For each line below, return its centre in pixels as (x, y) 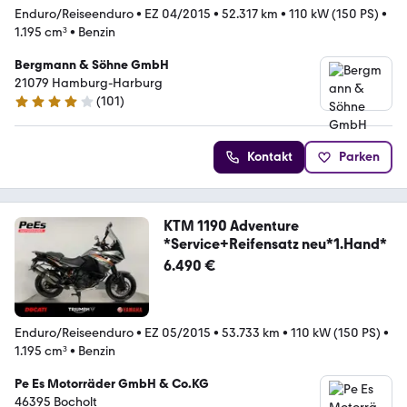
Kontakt (270, 156)
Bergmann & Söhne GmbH (92, 65)
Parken (359, 156)
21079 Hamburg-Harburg (89, 83)
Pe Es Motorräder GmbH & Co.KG (112, 384)
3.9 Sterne (42, 109)
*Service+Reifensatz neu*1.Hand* (275, 243)
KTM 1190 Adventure (231, 225)
